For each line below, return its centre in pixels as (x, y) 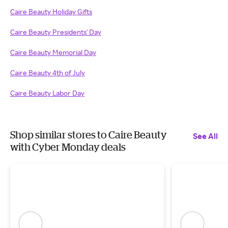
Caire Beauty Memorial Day (53, 52)
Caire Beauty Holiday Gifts (51, 11)
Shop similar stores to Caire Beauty (89, 135)
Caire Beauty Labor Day (47, 93)
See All (205, 136)
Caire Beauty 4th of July (48, 73)
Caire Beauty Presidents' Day (56, 32)
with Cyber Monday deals (68, 147)
